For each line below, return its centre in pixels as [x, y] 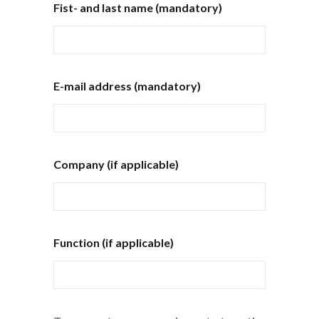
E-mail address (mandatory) [127, 86]
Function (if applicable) [113, 243]
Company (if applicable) [116, 164]
